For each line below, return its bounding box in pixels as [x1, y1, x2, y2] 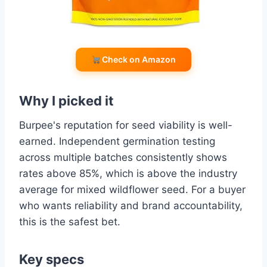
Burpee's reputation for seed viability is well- [19, 119, 232, 132]
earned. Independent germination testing [19, 135, 215, 148]
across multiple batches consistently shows [19, 151, 227, 164]
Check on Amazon [100, 54, 176, 65]
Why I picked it [19, 93, 114, 109]
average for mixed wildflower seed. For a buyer [19, 184, 246, 196]
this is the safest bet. [19, 216, 120, 228]
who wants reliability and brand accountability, [19, 200, 243, 212]
